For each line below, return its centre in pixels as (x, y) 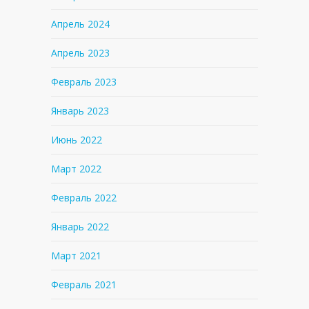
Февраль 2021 (84, 285)
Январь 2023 (80, 111)
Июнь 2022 (77, 140)
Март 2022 (76, 169)
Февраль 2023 (84, 82)
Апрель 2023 (80, 53)
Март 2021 (76, 256)
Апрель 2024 (80, 24)
